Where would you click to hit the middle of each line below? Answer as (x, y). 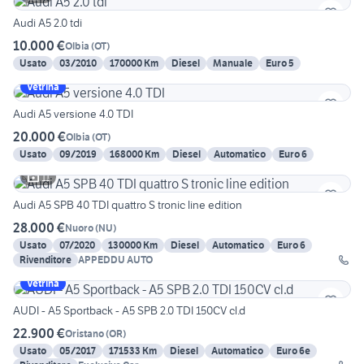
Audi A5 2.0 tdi (48, 23)
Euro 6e (293, 351)
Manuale (233, 63)
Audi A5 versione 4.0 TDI (73, 114)
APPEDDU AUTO (115, 260)
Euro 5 (280, 63)
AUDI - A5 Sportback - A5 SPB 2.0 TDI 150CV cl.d (129, 311)
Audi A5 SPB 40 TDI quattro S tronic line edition (128, 205)
